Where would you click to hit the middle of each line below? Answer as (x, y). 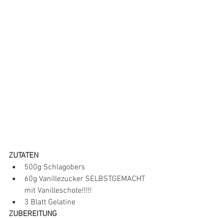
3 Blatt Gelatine (50, 202)
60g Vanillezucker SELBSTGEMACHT (86, 179)
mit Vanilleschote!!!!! (58, 191)
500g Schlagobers (55, 167)
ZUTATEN (24, 155)
